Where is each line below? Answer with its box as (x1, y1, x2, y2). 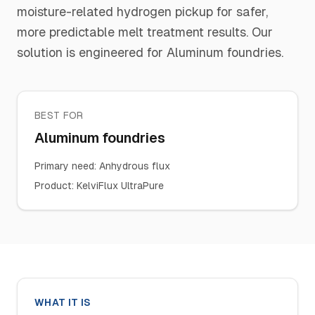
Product (34, 180, 72, 191)
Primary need (34, 160, 94, 172)
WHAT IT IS (34, 297, 91, 308)
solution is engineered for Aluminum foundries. (17, 45, 283, 60)
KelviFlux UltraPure (77, 180, 164, 191)
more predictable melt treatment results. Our (17, 25, 273, 39)
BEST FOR (34, 110, 84, 121)
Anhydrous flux (99, 160, 170, 172)
